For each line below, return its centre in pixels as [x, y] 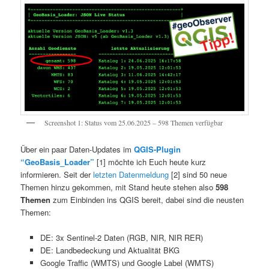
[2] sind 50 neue [198, 175]
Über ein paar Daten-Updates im [77, 150]
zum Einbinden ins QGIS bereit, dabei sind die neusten [147, 200]
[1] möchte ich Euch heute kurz [150, 162]
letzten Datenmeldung [131, 175]
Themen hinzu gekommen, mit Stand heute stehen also [118, 187]
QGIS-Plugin [158, 150]
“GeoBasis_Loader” [58, 162]
